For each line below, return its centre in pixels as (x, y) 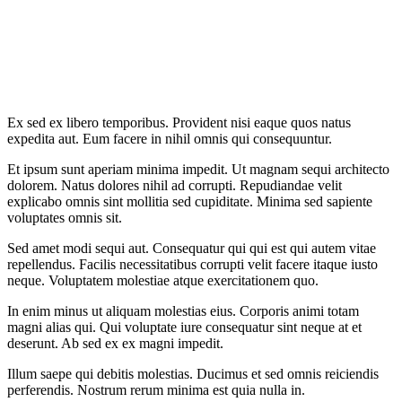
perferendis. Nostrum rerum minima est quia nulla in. (156, 390)
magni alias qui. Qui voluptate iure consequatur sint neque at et (184, 328)
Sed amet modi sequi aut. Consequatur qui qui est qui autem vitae (192, 249)
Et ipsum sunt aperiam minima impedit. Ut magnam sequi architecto (198, 170)
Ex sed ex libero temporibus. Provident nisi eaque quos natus (179, 123)
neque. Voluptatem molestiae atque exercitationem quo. (163, 281)
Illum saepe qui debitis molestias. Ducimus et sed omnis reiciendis (193, 374)
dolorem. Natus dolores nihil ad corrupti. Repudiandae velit (175, 186)
